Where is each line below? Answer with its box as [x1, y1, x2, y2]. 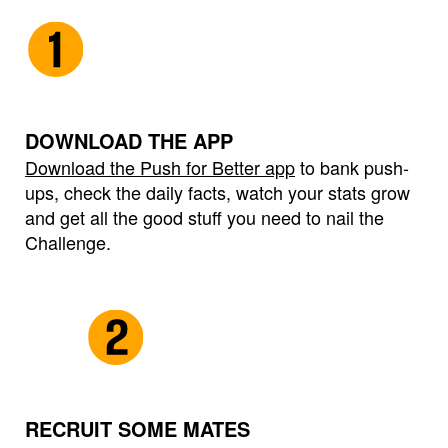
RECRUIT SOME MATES [25, 413, 250, 443]
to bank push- [300, 153, 409, 180]
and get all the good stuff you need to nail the [25, 203, 384, 230]
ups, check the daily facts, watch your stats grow [25, 178, 410, 205]
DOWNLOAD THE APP [25, 125, 233, 155]
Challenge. [25, 228, 111, 255]
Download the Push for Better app [25, 153, 295, 180]
